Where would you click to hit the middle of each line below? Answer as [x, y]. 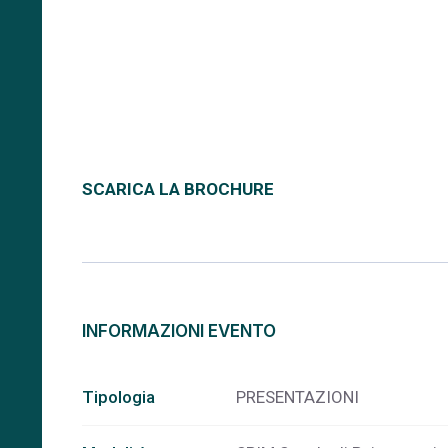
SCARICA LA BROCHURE [178, 189]
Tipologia [118, 397]
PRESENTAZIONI [297, 397]
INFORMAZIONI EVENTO [179, 331]
